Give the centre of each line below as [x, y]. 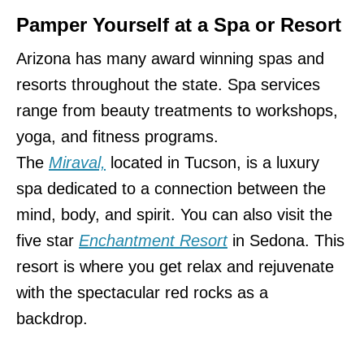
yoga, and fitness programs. [117, 136]
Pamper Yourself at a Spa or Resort [179, 24]
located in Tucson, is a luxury [212, 162]
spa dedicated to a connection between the [171, 188]
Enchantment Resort [153, 240]
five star [48, 240]
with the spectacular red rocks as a [142, 292]
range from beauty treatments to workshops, [177, 110]
